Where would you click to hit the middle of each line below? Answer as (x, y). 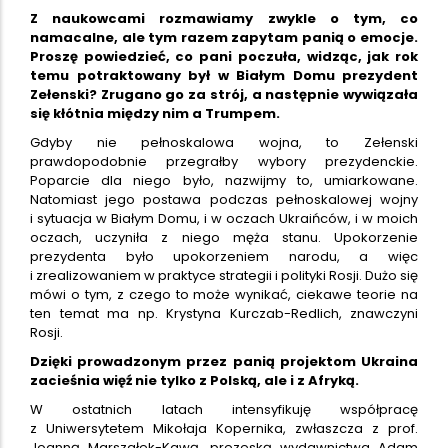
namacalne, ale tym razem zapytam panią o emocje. (224, 37)
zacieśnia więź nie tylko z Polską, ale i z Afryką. (194, 380)
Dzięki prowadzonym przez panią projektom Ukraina (224, 361)
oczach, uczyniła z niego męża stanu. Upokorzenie (224, 237)
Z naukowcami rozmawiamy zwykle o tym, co (224, 18)
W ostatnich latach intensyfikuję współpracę (224, 409)
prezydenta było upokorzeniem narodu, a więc (224, 256)
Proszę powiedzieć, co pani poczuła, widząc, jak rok (224, 56)
